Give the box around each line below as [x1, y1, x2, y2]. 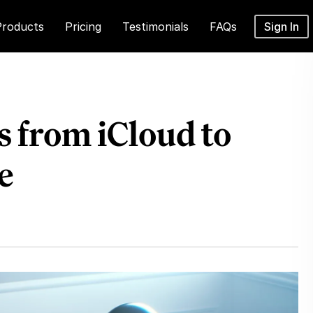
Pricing [65, 20, 102, 34]
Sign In [264, 20, 300, 34]
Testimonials [122, 20, 189, 34]
